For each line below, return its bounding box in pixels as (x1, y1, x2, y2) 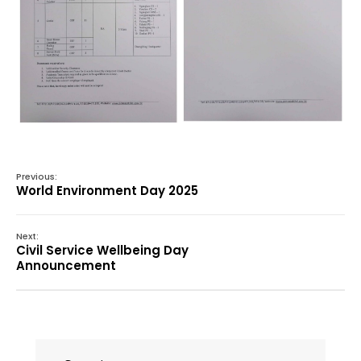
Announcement (16, 257, 116, 275)
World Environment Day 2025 (16, 182, 198, 200)
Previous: (16, 170, 57, 184)
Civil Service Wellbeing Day (16, 242, 189, 259)
